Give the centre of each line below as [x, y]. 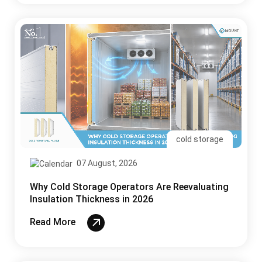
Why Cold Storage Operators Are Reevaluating [129, 187]
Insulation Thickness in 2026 [92, 199]
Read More [54, 222]
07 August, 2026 [106, 163]
